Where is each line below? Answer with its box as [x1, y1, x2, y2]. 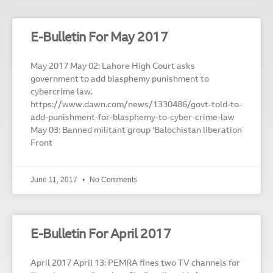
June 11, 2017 [30, 175, 79, 184]
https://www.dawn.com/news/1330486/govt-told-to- [30, 101, 242, 110]
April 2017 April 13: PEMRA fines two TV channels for [30, 259, 240, 268]
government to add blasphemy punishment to [30, 75, 209, 84]
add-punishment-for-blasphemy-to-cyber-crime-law [30, 113, 235, 122]
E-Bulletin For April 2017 [30, 228, 171, 241]
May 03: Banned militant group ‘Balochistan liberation [30, 126, 242, 135]
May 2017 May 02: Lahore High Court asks [30, 62, 195, 71]
